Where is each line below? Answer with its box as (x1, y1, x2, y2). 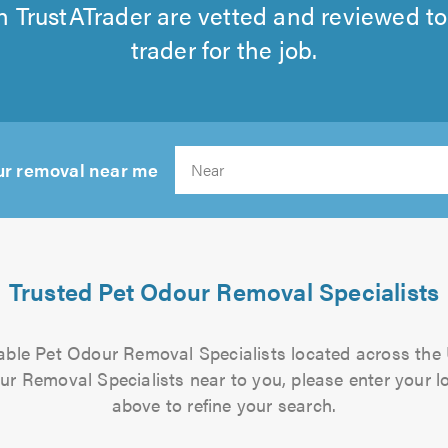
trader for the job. (130, 32, 318, 66)
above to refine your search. (111, 392, 337, 417)
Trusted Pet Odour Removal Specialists (8, 274, 440, 308)
